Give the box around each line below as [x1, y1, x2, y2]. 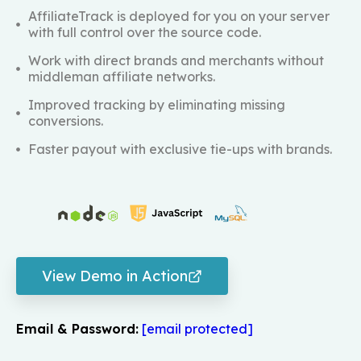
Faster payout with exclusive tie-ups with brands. [28, 141, 332, 158]
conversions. [28, 113, 103, 130]
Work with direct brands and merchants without [28, 52, 324, 69]
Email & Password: [16, 321, 139, 338]
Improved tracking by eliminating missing [28, 97, 285, 114]
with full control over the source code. [28, 24, 261, 41]
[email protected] [142, 321, 253, 338]
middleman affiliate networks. [28, 68, 215, 85]
